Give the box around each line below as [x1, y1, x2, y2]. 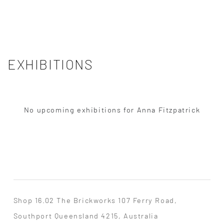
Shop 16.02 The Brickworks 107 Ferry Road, [13, 195, 177, 205]
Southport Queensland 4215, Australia [13, 211, 158, 220]
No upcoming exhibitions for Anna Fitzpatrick [23, 105, 200, 114]
